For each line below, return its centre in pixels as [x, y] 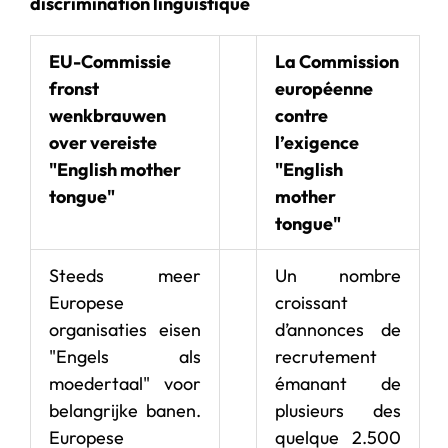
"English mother [115, 169]
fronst [74, 88]
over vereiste [103, 142]
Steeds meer [125, 275]
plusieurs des [338, 410]
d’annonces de [338, 329]
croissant [311, 302]
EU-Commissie [110, 61]
